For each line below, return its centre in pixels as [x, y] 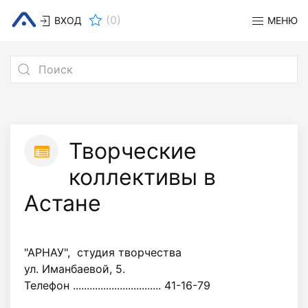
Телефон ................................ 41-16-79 [117, 285]
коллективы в [142, 177]
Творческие [133, 151]
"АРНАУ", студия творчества [103, 252]
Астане [63, 203]
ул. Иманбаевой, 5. [75, 269]
